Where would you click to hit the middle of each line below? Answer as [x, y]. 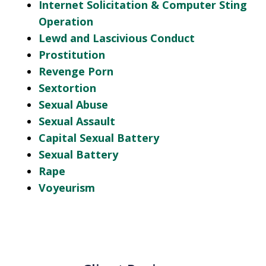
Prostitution [72, 55]
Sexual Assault [77, 121]
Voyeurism [67, 188]
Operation [66, 22]
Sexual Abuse [73, 105]
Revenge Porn [76, 72]
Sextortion [67, 88]
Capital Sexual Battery [99, 138]
